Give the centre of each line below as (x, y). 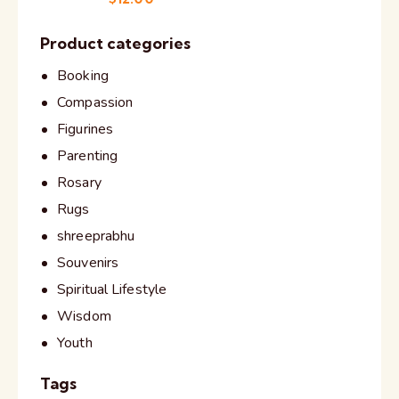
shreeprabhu (96, 236)
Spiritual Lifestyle (112, 289)
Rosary (79, 182)
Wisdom (84, 316)
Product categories (115, 44)
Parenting (88, 155)
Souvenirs (88, 262)
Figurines (85, 129)
